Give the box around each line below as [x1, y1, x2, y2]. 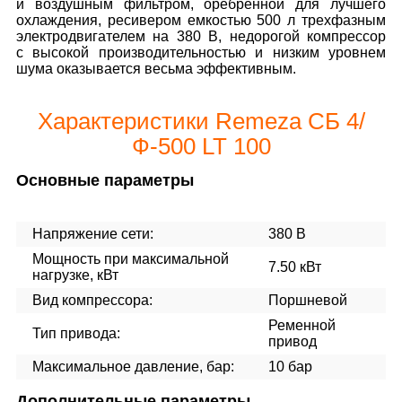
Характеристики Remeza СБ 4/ [37, 108, 365, 135]
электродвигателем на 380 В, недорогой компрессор [16, 29, 386, 44]
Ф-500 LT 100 [131, 133, 271, 160]
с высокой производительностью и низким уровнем [16, 45, 386, 60]
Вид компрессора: [32, 293, 153, 308]
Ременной [268, 318, 336, 333]
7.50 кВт [268, 259, 321, 275]
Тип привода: [32, 326, 120, 341]
